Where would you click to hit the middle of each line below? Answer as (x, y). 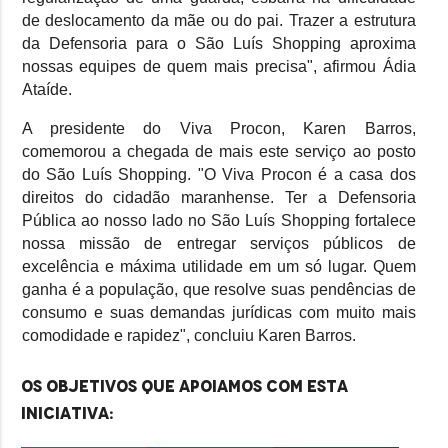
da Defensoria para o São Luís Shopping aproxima (218, 44)
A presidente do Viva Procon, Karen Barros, (218, 129)
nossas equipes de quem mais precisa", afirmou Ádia (218, 67)
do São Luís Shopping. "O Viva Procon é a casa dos (218, 175)
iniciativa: (68, 413)
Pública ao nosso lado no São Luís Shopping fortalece (218, 221)
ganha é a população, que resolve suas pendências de (218, 290)
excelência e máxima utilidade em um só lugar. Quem (218, 267)
